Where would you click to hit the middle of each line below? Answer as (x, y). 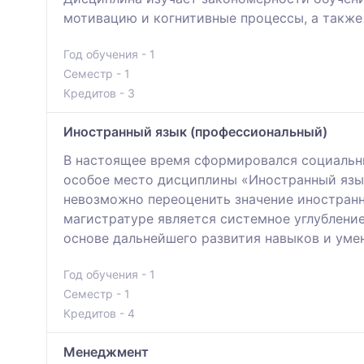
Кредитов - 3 (99, 93)
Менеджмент (106, 352)
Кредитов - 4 (99, 314)
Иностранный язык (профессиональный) (195, 132)
